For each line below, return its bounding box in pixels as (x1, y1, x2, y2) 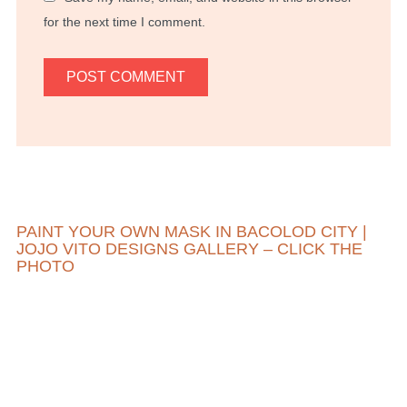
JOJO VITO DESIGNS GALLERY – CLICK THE (15, 239, 362, 258)
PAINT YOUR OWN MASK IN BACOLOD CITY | (15, 222, 367, 241)
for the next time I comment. (43, 14, 205, 29)
